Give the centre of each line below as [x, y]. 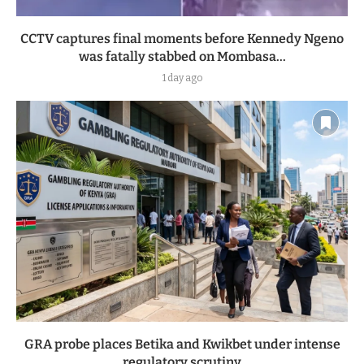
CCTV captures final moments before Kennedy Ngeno [182, 39]
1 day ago [182, 78]
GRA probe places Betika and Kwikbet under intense [182, 344]
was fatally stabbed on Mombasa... [182, 57]
